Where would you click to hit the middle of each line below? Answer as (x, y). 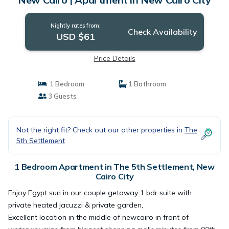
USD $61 (75, 36)
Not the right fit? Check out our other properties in (100, 130)
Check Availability (162, 31)
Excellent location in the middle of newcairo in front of (98, 217)
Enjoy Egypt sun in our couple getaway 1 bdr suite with (100, 192)
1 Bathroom (146, 84)
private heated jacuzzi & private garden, (76, 205)
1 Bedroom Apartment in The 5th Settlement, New (114, 166)
